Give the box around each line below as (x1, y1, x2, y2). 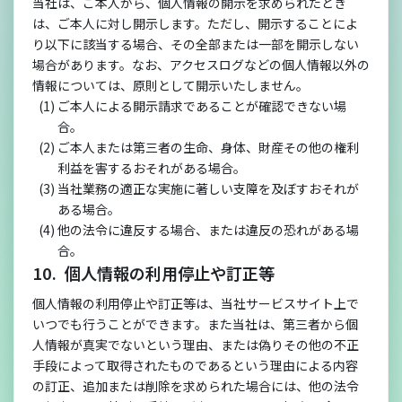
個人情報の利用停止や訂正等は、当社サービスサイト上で (32, 294, 359, 312)
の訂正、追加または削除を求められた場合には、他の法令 (32, 377, 359, 395)
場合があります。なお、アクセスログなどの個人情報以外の (32, 56, 370, 74)
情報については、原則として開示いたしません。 (32, 76, 309, 94)
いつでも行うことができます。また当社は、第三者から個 (32, 315, 358, 333)
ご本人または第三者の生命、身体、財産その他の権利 (57, 138, 359, 156)
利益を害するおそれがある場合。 (57, 159, 246, 177)
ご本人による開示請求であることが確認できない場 (57, 97, 346, 115)
